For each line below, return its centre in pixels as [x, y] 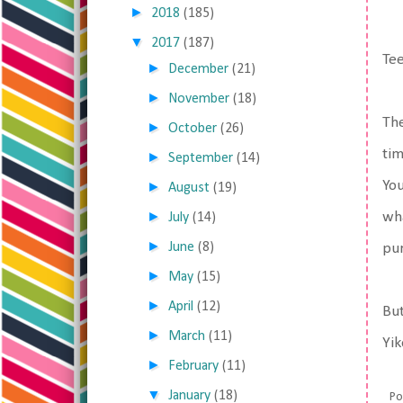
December [199, 69]
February [194, 366]
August [189, 188]
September [201, 158]
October [193, 129]
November [199, 99]
